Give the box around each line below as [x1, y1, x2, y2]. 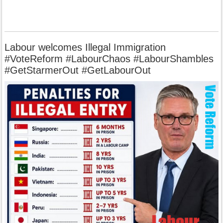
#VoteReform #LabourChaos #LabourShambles [4, 53, 214, 64]
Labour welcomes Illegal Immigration [4, 41, 166, 53]
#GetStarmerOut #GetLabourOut [4, 64, 151, 76]
